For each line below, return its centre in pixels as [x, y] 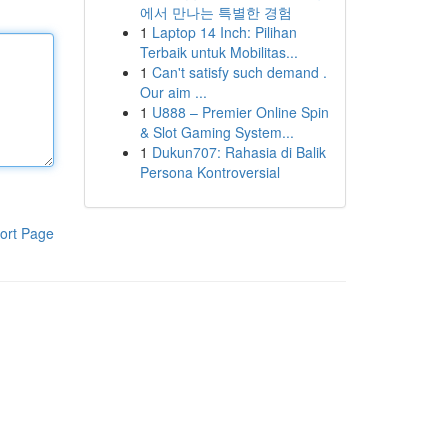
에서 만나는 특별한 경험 [215, 12]
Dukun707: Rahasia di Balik [238, 152]
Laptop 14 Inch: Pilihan [224, 32]
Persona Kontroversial [209, 172]
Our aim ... [173, 92]
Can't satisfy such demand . [239, 72]
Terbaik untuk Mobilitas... [218, 52]
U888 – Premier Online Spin [240, 112]
